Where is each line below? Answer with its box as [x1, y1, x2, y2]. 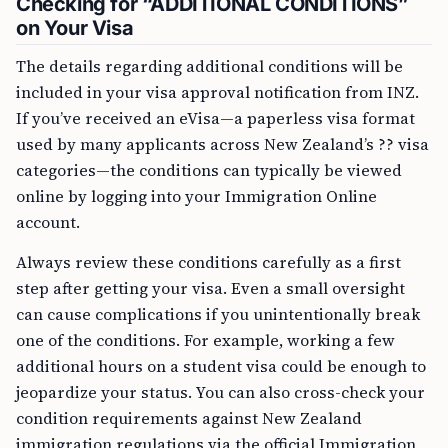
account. [16, 211, 80, 233]
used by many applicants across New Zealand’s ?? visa [16, 133, 429, 155]
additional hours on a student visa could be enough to [16, 355, 426, 377]
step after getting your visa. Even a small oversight [16, 277, 405, 299]
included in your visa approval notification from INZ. [16, 81, 419, 103]
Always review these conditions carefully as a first [16, 251, 401, 273]
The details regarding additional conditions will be [16, 55, 403, 77]
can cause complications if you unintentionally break [16, 303, 420, 325]
